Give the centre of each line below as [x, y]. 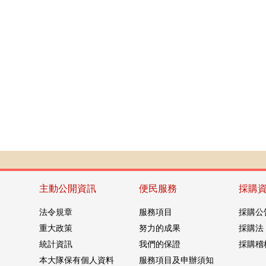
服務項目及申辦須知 [176, 260]
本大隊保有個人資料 [76, 260]
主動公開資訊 [67, 189]
